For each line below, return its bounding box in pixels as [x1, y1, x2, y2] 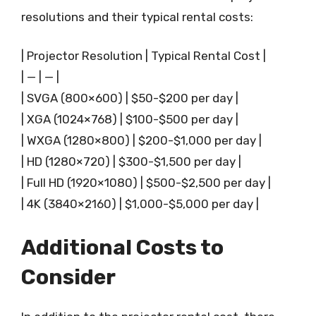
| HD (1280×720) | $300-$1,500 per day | [21, 154, 241, 169]
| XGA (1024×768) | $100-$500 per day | [21, 112, 238, 126]
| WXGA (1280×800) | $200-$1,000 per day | [21, 133, 262, 147]
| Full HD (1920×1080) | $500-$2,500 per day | [21, 176, 271, 190]
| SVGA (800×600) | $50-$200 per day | [21, 91, 238, 105]
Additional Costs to [21, 234, 224, 260]
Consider [21, 264, 116, 290]
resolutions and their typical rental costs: [21, 9, 253, 24]
